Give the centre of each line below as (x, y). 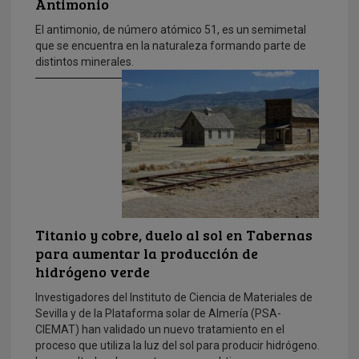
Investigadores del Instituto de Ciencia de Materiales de (174, 297)
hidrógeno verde (93, 271)
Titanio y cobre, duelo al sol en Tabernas (174, 234)
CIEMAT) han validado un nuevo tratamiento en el (160, 329)
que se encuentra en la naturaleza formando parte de (171, 45)
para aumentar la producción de (147, 253)
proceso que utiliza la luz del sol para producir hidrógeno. (177, 345)
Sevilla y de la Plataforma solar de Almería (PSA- (158, 313)
